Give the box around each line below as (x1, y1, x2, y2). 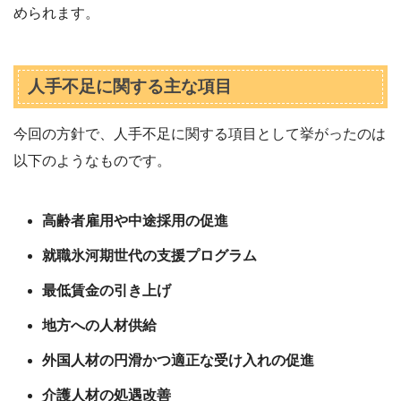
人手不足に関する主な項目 (27, 77, 232, 97)
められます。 (13, 5, 99, 21)
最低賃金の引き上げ (42, 283, 171, 299)
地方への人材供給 (42, 318, 157, 334)
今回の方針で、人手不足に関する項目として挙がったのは (13, 126, 386, 142)
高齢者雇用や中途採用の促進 (42, 213, 228, 229)
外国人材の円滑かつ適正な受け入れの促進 (42, 353, 314, 369)
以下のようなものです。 (13, 153, 171, 169)
